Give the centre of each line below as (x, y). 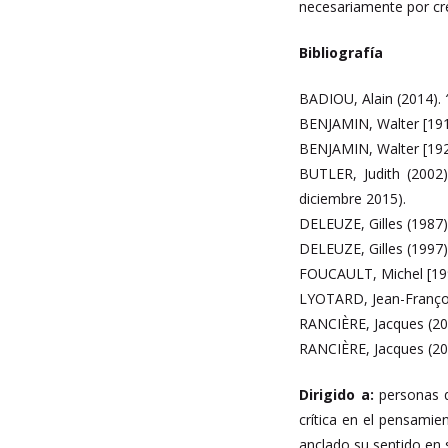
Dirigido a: (336, 394)
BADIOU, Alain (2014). (370, 98)
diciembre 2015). (353, 198)
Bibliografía (341, 52)
